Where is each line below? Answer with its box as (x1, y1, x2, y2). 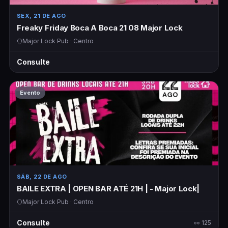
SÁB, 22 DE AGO (16, 173, 67, 181)
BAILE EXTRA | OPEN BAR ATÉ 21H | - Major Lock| (16, 184, 200, 194)
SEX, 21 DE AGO (16, 12, 66, 20)
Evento (19, 89, 40, 97)
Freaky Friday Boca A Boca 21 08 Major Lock (16, 23, 183, 33)
